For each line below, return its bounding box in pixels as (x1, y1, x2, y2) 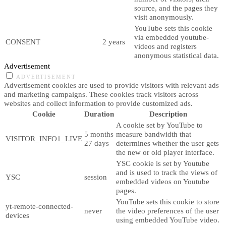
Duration (84, 109, 114, 119)
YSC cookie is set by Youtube (116, 159, 209, 168)
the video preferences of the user (116, 206, 219, 215)
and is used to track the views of (116, 168, 217, 177)
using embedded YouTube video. (116, 215, 219, 224)
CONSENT (6, 37, 40, 46)
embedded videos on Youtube (116, 177, 209, 186)
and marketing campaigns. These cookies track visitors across (4, 90, 198, 99)
